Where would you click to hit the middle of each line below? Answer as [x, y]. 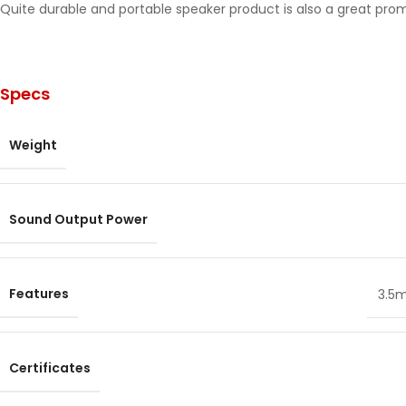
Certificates [50, 368]
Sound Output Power [78, 219]
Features [39, 294]
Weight [33, 145]
